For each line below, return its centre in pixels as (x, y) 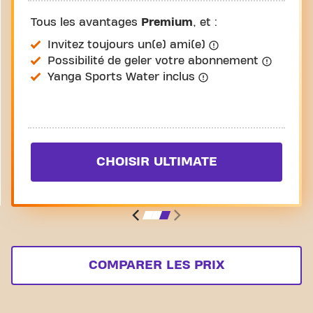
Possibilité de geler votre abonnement (155, 61)
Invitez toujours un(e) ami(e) (128, 45)
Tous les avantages (86, 22)
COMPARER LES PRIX (156, 265)
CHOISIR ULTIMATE (156, 162)
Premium (167, 22)
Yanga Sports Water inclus (123, 77)
